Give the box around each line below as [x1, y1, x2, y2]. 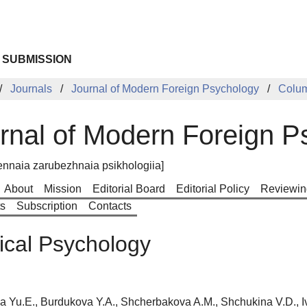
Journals [10, 83, 52, 95]
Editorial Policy [175, 182, 249, 195]
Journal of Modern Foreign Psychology [71, 83, 259, 95]
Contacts [88, 199, 132, 212]
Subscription [16, 199, 77, 212]
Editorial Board [92, 182, 165, 195]
